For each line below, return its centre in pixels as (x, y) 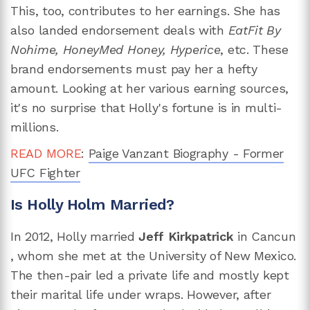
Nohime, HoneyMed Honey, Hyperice (116, 49)
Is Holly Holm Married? (92, 204)
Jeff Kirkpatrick (188, 237)
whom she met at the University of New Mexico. (157, 256)
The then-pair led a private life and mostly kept (150, 275)
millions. (35, 127)
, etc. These (254, 49)
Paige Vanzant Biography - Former (186, 153)
